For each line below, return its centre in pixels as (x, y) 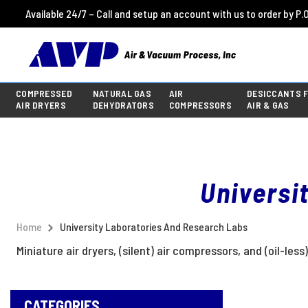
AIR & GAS (268, 105)
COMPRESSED (44, 93)
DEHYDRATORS (123, 105)
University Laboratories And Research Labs (154, 227)
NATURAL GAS (122, 93)
